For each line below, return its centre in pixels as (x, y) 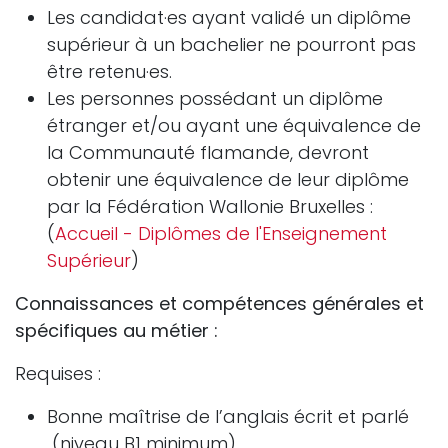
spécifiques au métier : (116, 330)
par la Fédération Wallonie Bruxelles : (210, 206)
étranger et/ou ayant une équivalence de (234, 125)
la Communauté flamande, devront (208, 152)
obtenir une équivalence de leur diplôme (228, 179)
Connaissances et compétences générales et (219, 303)
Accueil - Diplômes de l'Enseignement (221, 233)
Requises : (58, 373)
